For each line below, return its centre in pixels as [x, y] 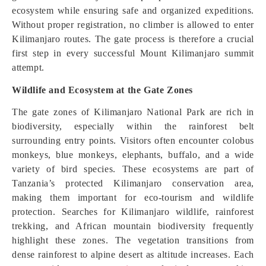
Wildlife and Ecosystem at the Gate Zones [102, 90]
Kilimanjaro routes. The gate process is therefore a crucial [133, 39]
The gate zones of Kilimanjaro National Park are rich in [133, 112]
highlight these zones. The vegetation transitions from [133, 240]
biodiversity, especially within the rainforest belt [133, 126]
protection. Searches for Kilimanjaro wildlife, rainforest [133, 212]
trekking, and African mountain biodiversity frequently [133, 226]
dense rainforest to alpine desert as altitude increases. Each [133, 254]
